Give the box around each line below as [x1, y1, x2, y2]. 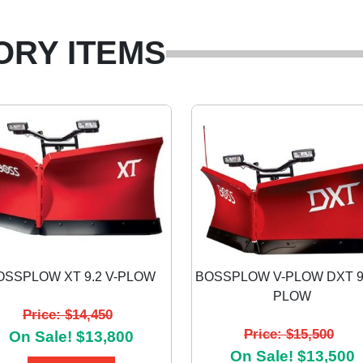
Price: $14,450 [23, 305, 113, 322]
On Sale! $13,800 [8, 327, 134, 345]
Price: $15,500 [244, 325, 334, 342]
